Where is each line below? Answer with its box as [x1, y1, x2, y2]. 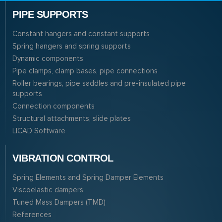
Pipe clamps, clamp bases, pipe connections [12, 66, 158, 75]
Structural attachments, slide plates [12, 113, 131, 123]
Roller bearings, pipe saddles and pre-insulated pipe [12, 78, 186, 88]
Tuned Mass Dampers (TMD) [12, 197, 106, 207]
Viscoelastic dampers [12, 185, 83, 194]
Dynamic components [12, 54, 83, 63]
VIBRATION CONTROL [12, 152, 113, 164]
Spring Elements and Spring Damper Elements [12, 172, 164, 182]
